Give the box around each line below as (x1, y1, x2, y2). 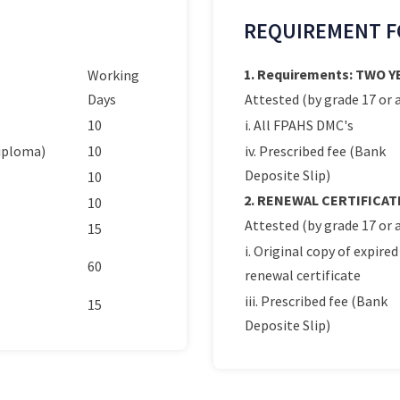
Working (87, 66, 139, 84)
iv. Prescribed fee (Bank (245, 142, 386, 160)
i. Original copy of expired (245, 242, 398, 260)
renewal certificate (245, 266, 361, 284)
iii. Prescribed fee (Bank (245, 292, 387, 310)
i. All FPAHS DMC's (245, 116, 354, 134)
